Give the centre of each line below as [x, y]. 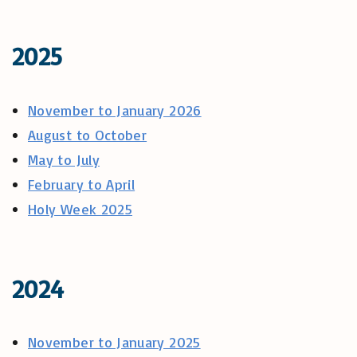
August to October [88, 134]
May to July [64, 159]
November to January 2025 [114, 342]
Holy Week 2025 [80, 208]
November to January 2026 [115, 110]
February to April [82, 184]
